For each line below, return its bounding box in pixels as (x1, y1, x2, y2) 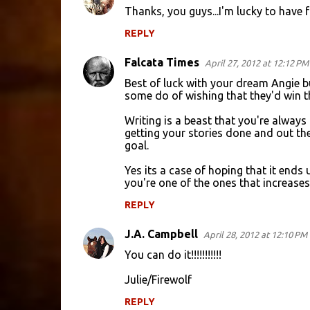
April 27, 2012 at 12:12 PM (204, 58, 309, 68)
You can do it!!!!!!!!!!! (124, 248, 221, 261)
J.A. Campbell (124, 228, 198, 240)
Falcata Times (124, 56, 199, 69)
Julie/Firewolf (124, 273, 192, 286)
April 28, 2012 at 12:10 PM (203, 230, 307, 239)
